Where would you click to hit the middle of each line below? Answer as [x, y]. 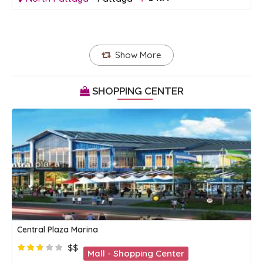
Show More [139, 55]
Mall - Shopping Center [136, 254]
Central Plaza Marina [59, 230]
